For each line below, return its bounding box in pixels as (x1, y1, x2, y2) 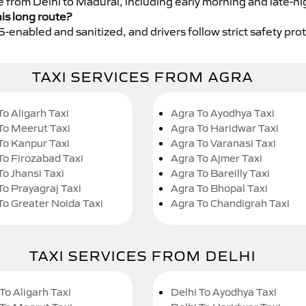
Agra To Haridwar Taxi (171, 122, 279, 135)
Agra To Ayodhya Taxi (171, 107, 275, 120)
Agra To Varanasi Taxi (171, 137, 276, 150)
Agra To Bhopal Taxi (171, 182, 268, 195)
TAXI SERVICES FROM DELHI (29, 248, 256, 265)
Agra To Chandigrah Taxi (171, 197, 290, 210)
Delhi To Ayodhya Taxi (171, 286, 277, 299)
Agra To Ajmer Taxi (171, 152, 262, 165)
